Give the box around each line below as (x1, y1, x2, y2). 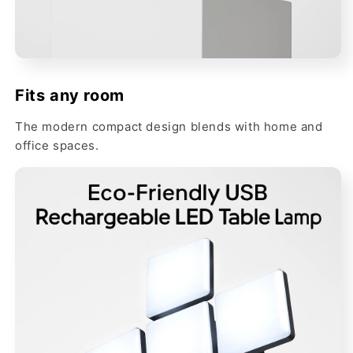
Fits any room (15, 86, 124, 106)
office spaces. (15, 138, 99, 154)
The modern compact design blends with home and (15, 119, 323, 135)
